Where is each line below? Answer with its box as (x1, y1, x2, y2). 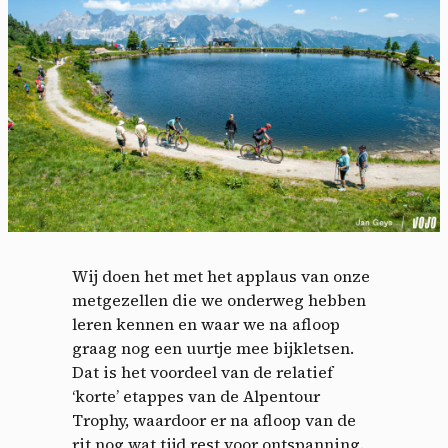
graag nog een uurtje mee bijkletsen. (72, 336, 354, 359)
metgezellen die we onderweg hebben (72, 288, 366, 311)
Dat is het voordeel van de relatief (72, 360, 333, 383)
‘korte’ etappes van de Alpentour (72, 384, 320, 407)
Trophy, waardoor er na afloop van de (72, 408, 356, 431)
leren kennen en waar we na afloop (72, 312, 340, 335)
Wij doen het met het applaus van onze (72, 264, 370, 287)
